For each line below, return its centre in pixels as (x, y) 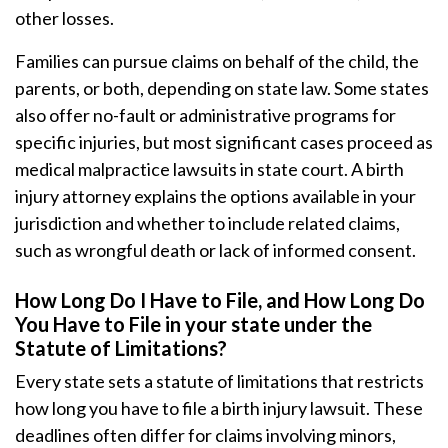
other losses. (64, 18)
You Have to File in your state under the (193, 324)
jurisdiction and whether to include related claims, (207, 223)
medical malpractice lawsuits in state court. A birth (209, 169)
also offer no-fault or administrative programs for (205, 115)
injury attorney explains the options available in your (215, 196)
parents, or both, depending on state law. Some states (222, 88)
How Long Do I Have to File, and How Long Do (220, 300)
